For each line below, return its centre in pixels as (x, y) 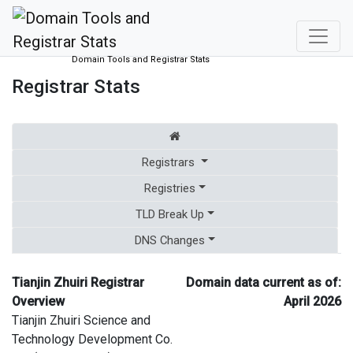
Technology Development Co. (92, 339)
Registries (170, 188)
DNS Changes (170, 240)
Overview (38, 301)
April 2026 (312, 301)
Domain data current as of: (264, 282)
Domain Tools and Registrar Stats (141, 59)
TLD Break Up (170, 214)
